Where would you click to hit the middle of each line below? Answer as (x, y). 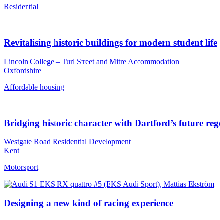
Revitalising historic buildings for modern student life (110, 43)
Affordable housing (34, 87)
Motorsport (21, 167)
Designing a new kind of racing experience (89, 203)
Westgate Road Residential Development (67, 142)
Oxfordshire (23, 70)
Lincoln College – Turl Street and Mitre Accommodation (92, 61)
